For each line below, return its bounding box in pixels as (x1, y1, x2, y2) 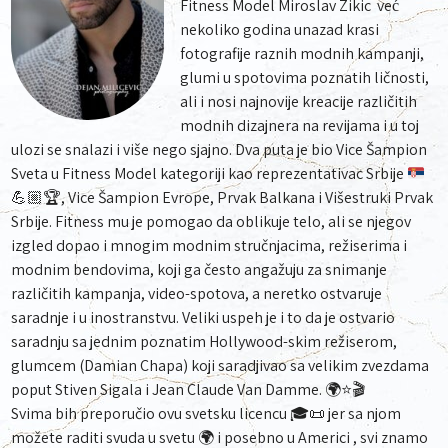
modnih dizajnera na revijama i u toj (180, 115, 420, 136)
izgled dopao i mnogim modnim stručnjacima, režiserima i (11, 235, 408, 256)
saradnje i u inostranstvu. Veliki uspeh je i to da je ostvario (11, 307, 396, 328)
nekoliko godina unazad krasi (180, 19, 380, 40)
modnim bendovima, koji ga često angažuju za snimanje (11, 259, 388, 280)
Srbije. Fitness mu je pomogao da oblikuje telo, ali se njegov (11, 211, 412, 232)
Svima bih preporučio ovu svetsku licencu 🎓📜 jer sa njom (11, 403, 402, 424)
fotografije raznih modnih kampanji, (180, 43, 425, 64)
